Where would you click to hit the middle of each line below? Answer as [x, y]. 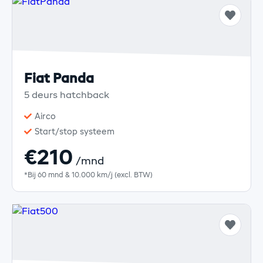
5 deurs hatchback [67, 95]
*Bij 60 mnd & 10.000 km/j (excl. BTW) [88, 175]
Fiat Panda [59, 79]
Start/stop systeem [75, 132]
